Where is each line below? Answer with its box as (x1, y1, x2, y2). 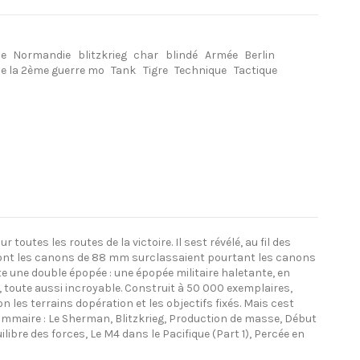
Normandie (13, 47, 72, 62)
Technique (174, 63, 227, 77)
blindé (166, 47, 198, 62)
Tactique (234, 63, 278, 77)
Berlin (244, 47, 276, 62)
